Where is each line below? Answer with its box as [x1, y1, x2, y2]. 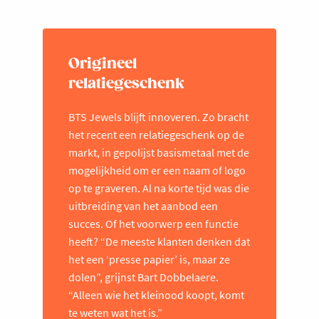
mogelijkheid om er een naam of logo [68, 162, 246, 177]
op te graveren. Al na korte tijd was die [68, 180, 249, 195]
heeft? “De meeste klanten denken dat [68, 234, 250, 249]
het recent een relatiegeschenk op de [68, 127, 244, 142]
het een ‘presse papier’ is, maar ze [68, 251, 230, 266]
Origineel [68, 55, 137, 73]
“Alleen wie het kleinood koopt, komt [68, 287, 244, 302]
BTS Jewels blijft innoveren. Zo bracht [68, 109, 249, 124]
